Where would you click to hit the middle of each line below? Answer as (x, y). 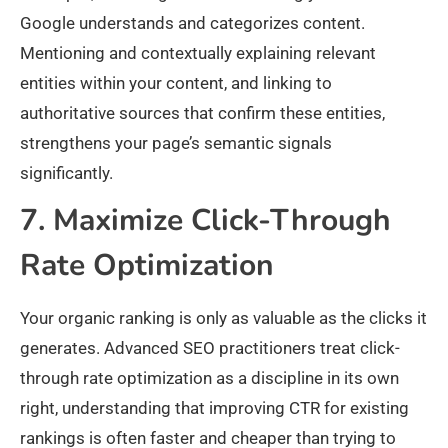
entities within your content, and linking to (176, 83)
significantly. (66, 173)
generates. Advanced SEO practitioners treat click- (210, 348)
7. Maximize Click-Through (205, 221)
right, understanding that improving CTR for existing (214, 408)
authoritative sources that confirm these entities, (202, 113)
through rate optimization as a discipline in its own (209, 378)
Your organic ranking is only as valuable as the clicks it (223, 318)
